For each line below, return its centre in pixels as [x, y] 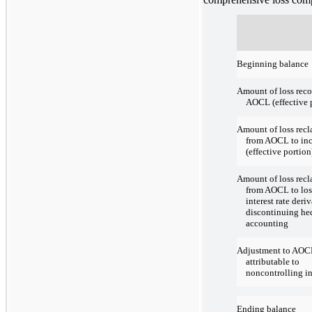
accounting [267, 224]
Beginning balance [272, 64]
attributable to [273, 262]
